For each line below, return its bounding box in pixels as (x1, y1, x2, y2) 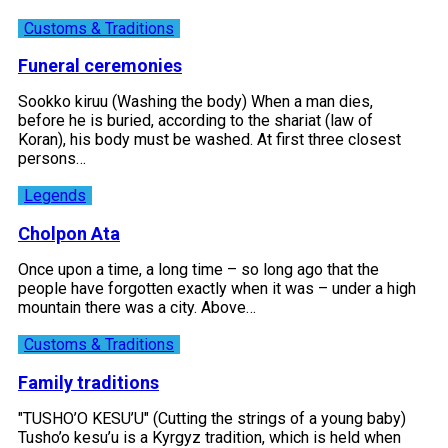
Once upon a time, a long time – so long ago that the (18, 260, 379, 280)
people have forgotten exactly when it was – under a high (18, 279, 416, 299)
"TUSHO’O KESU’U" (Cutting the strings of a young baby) (18, 409, 406, 429)
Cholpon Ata (18, 223, 120, 245)
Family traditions (18, 372, 159, 394)
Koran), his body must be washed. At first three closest (18, 130, 401, 150)
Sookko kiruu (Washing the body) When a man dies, (18, 92, 373, 112)
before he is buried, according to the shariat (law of (18, 111, 373, 131)
